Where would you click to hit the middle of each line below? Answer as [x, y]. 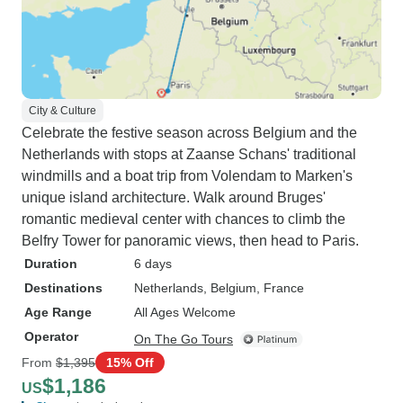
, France [280, 288]
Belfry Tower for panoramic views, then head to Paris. [190, 241]
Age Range [58, 312]
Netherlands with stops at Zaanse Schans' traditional [189, 154]
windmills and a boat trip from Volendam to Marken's [187, 176]
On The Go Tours [184, 339]
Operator [51, 336]
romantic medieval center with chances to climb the [184, 219]
